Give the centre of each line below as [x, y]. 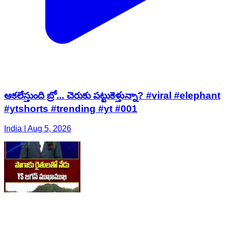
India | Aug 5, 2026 [38, 128]
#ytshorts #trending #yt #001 [71, 109]
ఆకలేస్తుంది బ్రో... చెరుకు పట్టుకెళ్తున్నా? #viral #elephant [112, 96]
